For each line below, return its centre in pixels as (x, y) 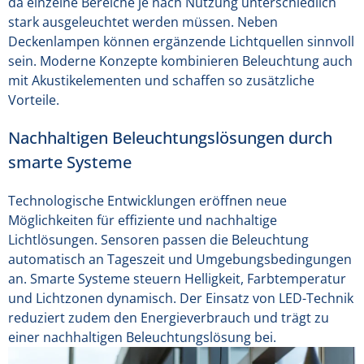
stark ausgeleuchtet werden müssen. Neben (143, 22)
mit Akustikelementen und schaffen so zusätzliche (161, 80)
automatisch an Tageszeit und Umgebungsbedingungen (180, 259)
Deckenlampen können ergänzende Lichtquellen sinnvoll (181, 41)
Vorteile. (34, 100)
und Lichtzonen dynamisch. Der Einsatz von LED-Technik (181, 298)
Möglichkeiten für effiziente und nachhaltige (143, 220)
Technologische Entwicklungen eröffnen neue (147, 201)
